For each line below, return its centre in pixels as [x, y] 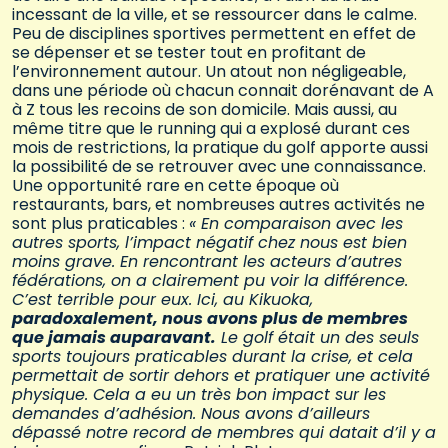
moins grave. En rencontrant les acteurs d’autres [207, 262]
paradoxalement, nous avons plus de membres [210, 319]
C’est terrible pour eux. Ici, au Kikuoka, [162, 300]
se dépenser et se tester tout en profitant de [189, 53]
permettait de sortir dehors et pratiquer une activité [221, 376]
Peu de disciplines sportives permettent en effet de [214, 34]
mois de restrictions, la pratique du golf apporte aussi [220, 148]
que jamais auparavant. [114, 338]
